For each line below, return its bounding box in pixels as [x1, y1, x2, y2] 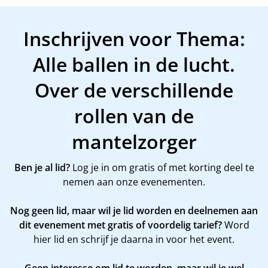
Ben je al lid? [14, 161, 70, 174]
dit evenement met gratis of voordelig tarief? [19, 218, 222, 232]
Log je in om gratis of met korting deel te [69, 161, 254, 174]
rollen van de [74, 103, 194, 129]
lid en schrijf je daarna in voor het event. [51, 233, 234, 246]
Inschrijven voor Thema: [23, 26, 245, 51]
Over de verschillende [35, 77, 233, 103]
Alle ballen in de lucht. [33, 51, 235, 77]
